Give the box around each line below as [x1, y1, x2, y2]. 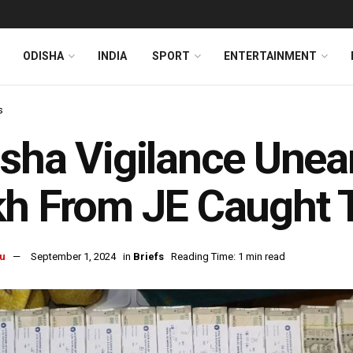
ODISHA [23, 50, 64, 62]
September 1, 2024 [31, 251, 116, 263]
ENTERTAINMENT [224, 50, 317, 62]
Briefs [133, 251, 164, 263]
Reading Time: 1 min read [171, 251, 285, 263]
